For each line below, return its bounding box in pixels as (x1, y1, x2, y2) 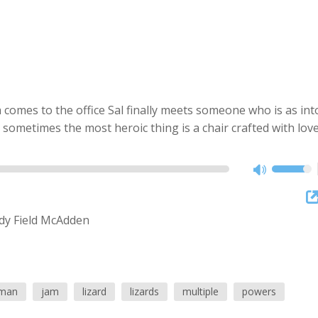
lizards (129, 285, 159, 298)
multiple (182, 285, 219, 298)
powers (241, 285, 276, 298)
